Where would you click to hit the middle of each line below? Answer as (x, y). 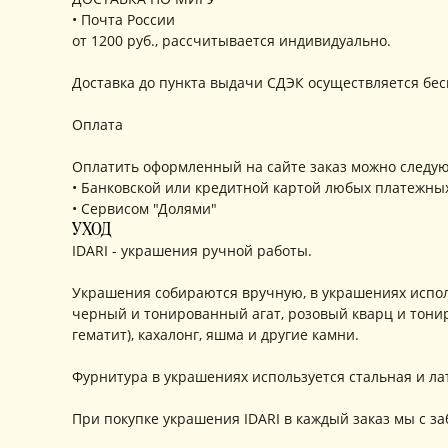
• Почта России (123, 19)
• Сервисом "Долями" (144, 208)
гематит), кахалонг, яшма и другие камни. (215, 334)
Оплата (97, 124)
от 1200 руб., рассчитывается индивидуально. (231, 40)
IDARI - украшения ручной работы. (192, 250)
